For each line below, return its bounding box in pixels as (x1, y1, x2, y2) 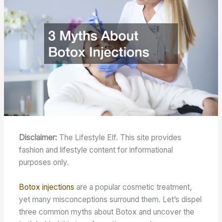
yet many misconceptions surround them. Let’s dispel (19, 194, 202, 204)
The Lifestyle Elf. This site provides (59, 133, 182, 143)
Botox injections (19, 182, 75, 192)
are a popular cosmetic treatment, (74, 182, 192, 192)
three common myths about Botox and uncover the (19, 207, 195, 217)
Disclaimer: (19, 133, 59, 143)
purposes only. (19, 158, 69, 167)
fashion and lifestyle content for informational (19, 145, 173, 155)
